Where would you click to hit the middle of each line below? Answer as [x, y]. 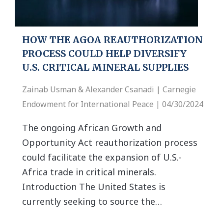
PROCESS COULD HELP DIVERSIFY [104, 53]
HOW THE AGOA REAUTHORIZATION [112, 40]
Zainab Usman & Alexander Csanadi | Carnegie [109, 89]
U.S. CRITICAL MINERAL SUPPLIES [105, 67]
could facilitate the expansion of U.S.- [102, 157]
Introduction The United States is [94, 186]
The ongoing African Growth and [92, 127]
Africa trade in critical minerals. [92, 172]
